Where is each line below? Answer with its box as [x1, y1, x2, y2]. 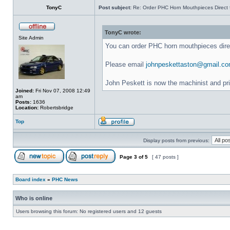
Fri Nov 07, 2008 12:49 [34, 88, 90, 93]
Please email [105, 61, 146, 68]
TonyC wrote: [105, 29, 141, 35]
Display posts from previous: [143, 138, 209, 143]
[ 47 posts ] [150, 154, 180, 160]
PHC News [52, 177, 78, 182]
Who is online [15, 195, 52, 201]
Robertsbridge [39, 105, 73, 110]
